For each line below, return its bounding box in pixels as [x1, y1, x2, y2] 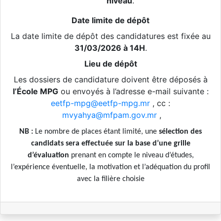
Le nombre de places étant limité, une [33, 128, 159, 136]
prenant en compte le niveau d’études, [69, 151, 194, 160]
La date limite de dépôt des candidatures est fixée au [10, 31, 211, 41]
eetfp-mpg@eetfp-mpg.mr [51, 98, 150, 109]
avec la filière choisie [76, 175, 145, 184]
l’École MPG [12, 86, 58, 97]
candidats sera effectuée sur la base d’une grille [31, 140, 190, 148]
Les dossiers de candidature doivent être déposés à [13, 74, 208, 85]
